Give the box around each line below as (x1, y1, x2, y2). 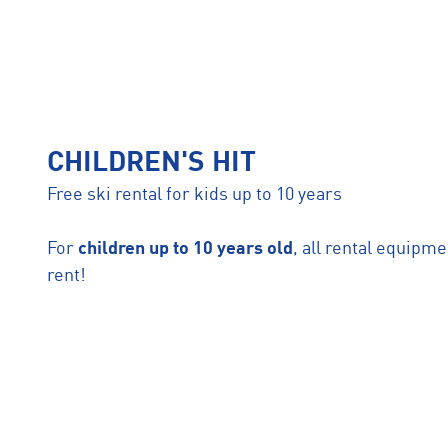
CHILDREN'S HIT (47, 150, 256, 178)
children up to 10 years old (78, 240, 293, 258)
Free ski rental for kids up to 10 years (47, 186, 342, 204)
